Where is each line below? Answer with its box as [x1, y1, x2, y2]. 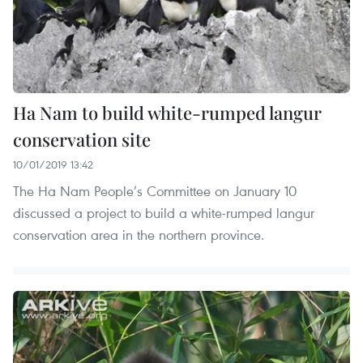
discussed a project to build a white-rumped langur [13, 203, 314, 222]
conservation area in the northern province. [13, 224, 264, 244]
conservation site [13, 126, 151, 152]
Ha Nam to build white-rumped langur [13, 100, 322, 125]
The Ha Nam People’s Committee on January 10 [13, 181, 297, 200]
